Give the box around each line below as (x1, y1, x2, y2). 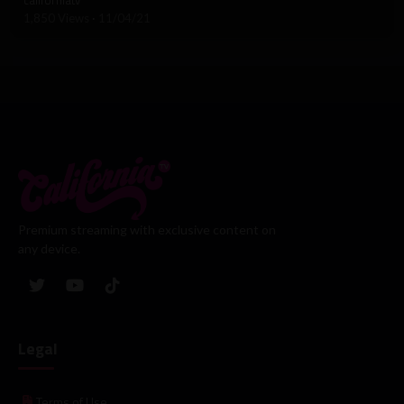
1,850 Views (23, 10, 92, 25)
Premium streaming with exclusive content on (18, 221, 276, 237)
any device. (18, 240, 80, 256)
